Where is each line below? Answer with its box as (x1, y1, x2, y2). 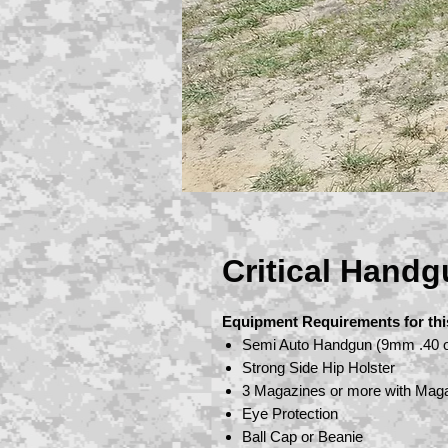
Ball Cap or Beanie (242, 428, 363, 445)
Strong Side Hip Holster (242, 359, 395, 376)
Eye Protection (242, 405, 338, 422)
